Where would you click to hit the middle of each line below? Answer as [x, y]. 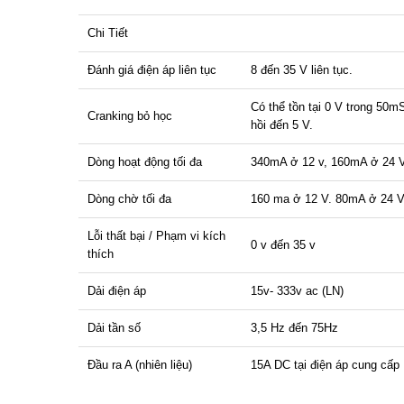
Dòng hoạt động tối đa [147, 161]
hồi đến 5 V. [284, 124]
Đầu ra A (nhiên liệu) [140, 364]
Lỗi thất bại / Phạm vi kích [156, 235]
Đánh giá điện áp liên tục [152, 69]
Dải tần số [114, 327]
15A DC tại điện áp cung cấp [325, 364]
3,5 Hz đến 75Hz [294, 327]
